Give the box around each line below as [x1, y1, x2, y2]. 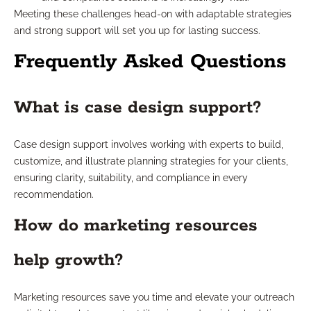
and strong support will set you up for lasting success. [14, 25, 260, 37]
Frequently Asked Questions [14, 49, 286, 75]
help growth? [14, 249, 123, 272]
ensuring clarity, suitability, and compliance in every [14, 172, 248, 184]
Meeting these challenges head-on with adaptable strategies [14, 8, 292, 20]
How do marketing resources [14, 215, 258, 237]
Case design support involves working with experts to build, [14, 139, 283, 151]
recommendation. [14, 189, 94, 201]
